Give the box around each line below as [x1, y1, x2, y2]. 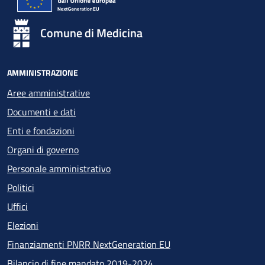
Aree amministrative [7, 86, 90, 100]
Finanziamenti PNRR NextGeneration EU [7, 237, 170, 251]
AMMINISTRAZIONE [7, 66, 78, 79]
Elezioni [7, 218, 38, 232]
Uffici [7, 199, 28, 214]
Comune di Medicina [40, 24, 143, 42]
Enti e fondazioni [7, 124, 75, 138]
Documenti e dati [7, 105, 76, 119]
